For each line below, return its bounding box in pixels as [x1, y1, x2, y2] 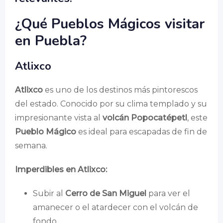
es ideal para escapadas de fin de [76, 127, 207, 136]
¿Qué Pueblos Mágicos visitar [15, 14, 205, 33]
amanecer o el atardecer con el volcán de [33, 203, 198, 212]
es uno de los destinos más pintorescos [43, 85, 198, 95]
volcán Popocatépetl [103, 113, 187, 122]
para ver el [146, 189, 190, 198]
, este [187, 113, 208, 122]
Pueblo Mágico [15, 127, 76, 136]
